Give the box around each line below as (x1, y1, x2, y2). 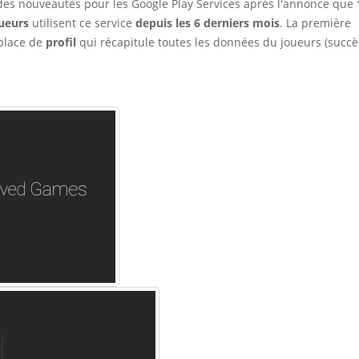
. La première (280, 15, 351, 31)
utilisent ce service (29, 15, 135, 31)
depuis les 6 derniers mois (135, 15, 280, 31)
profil (46, 34, 76, 50)
